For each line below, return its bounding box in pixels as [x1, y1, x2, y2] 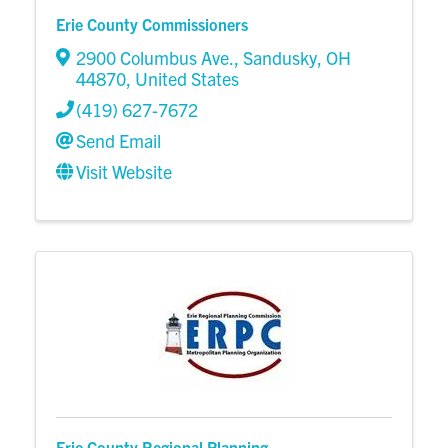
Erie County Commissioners [56, 14, 248, 35]
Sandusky [243, 46, 317, 70]
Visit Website [76, 160, 172, 184]
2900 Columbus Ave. [76, 46, 234, 70]
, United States [126, 67, 239, 91]
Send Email [76, 129, 161, 153]
